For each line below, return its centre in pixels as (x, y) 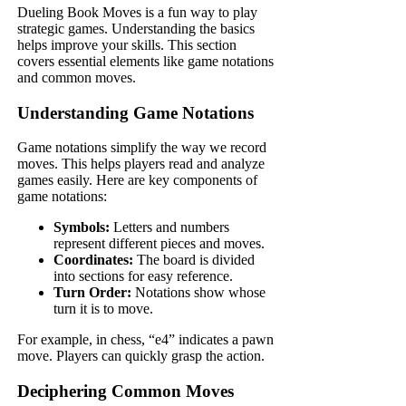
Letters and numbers (170, 227)
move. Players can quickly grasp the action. (141, 356)
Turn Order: (93, 293)
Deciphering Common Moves (126, 391)
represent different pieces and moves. (159, 244)
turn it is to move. (104, 309)
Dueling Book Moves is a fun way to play (138, 12)
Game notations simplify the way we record (142, 148)
